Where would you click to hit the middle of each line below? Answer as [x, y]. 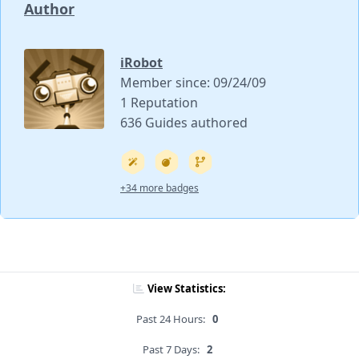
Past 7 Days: [171, 350]
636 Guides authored [184, 123]
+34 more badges [159, 188]
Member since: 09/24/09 [193, 83]
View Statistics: [187, 289]
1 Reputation [159, 103]
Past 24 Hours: [171, 319]
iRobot [141, 63]
